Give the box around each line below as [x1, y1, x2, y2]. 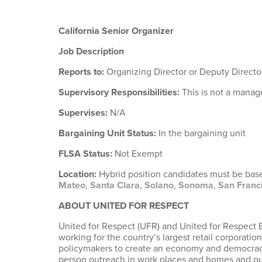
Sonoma [176, 180, 213, 191]
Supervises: [58, 107, 110, 119]
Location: [58, 168, 99, 180]
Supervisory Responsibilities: [58, 87, 182, 98]
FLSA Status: [58, 148, 115, 160]
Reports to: [58, 66, 106, 78]
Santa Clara [88, 180, 140, 191]
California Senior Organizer [58, 25, 174, 37]
